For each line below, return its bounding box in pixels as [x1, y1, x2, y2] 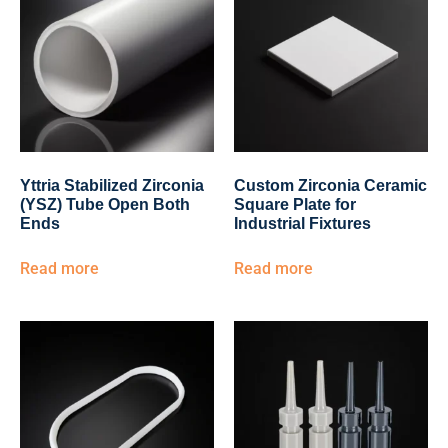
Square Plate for [234, 196, 356, 213]
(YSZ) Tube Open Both [20, 196, 190, 213]
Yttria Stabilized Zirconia [20, 177, 204, 194]
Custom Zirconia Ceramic [234, 177, 427, 194]
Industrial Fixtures [234, 215, 371, 232]
